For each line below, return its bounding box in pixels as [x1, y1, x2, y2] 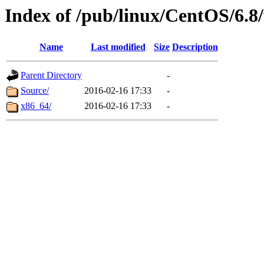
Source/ [21, 85, 49, 96]
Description [172, 42, 218, 52]
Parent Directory [21, 70, 82, 81]
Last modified [90, 42, 146, 52]
